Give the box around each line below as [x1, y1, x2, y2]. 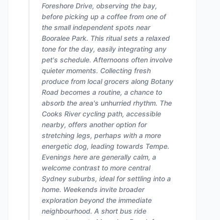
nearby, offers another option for [42, 120, 147, 129]
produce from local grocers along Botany [42, 77, 173, 85]
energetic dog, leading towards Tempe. [42, 142, 169, 150]
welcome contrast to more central [42, 164, 150, 172]
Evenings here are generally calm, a [42, 153, 156, 161]
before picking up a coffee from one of [42, 12, 166, 21]
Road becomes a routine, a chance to [42, 88, 162, 96]
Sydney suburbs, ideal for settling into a [42, 174, 171, 183]
